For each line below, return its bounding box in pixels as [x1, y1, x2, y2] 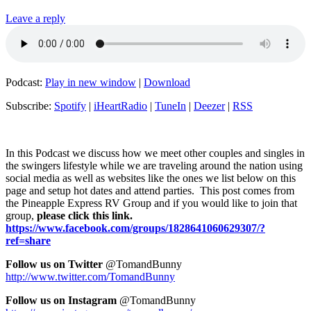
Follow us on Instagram [6, 294, 119, 307]
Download [144, 76, 190, 89]
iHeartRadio [94, 100, 147, 112]
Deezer [194, 100, 225, 112]
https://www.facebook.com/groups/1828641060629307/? [6, 222, 265, 235]
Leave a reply [6, 12, 65, 25]
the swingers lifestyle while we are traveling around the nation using [6, 160, 303, 172]
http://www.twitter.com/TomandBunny [6, 271, 175, 283]
